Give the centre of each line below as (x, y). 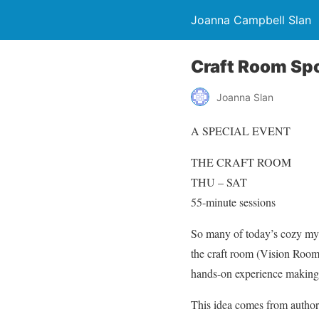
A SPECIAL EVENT (241, 131)
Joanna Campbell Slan (251, 20)
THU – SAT (219, 182)
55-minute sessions (233, 202)
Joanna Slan (245, 97)
